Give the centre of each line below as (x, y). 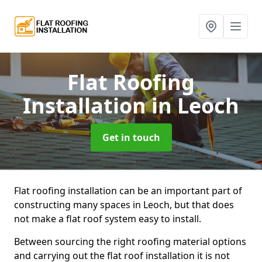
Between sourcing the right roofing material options (130, 242)
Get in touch (131, 137)
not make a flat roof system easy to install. (108, 219)
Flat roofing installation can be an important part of (128, 191)
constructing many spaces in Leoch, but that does (124, 205)
